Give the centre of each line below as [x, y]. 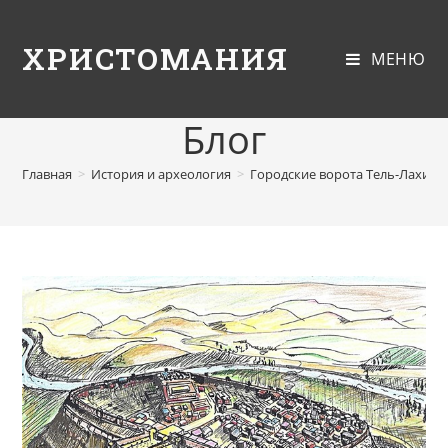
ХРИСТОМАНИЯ [156, 58]
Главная [47, 174]
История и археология [161, 174]
